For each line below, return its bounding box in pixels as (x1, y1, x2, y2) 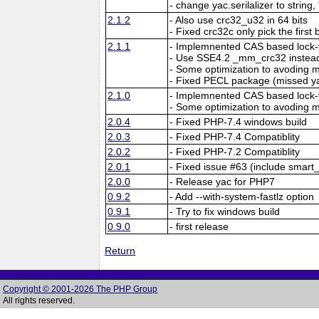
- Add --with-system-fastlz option (169, 190, 315, 202)
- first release (169, 220, 229, 232)
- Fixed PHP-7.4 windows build (169, 115, 308, 127)
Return (105, 245, 136, 257)
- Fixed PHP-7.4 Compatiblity (169, 130, 300, 142)
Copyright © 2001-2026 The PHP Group (3, 284, 158, 294)
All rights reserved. (3, 296, 75, 305)
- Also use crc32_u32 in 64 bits (169, 14, 308, 26)
